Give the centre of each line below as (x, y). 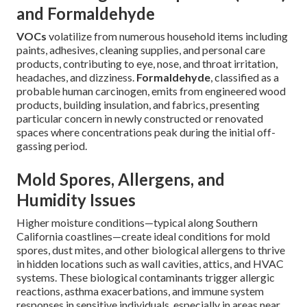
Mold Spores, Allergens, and (121, 180)
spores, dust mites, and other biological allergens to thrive (151, 250)
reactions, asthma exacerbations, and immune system (140, 291)
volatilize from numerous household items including (167, 36)
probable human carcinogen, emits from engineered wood (151, 91)
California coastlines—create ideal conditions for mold (143, 236)
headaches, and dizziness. (76, 77)
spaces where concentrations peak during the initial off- (146, 132)
